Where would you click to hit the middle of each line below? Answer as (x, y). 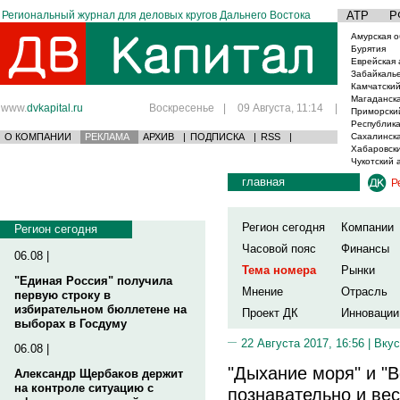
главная (263, 182)
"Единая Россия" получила (93, 281)
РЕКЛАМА (107, 137)
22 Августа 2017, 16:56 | (308, 343)
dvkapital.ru (55, 108)
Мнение (262, 292)
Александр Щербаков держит (99, 374)
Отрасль (364, 292)
